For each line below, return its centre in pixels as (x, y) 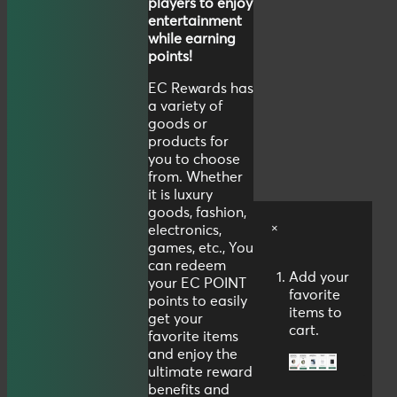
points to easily (198, 301)
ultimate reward (200, 372)
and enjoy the (193, 354)
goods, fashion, (197, 212)
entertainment (195, 21)
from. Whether (195, 177)
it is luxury (180, 195)
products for (188, 141)
